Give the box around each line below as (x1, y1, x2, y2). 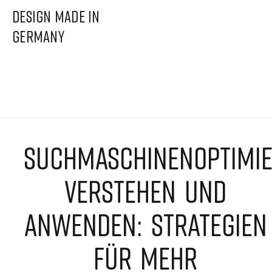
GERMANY (12, 27, 64, 46)
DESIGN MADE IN (12, 7, 100, 26)
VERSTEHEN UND (64, 173, 226, 209)
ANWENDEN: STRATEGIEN (24, 206, 267, 243)
